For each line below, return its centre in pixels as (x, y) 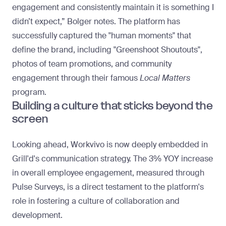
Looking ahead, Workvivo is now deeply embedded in (110, 145)
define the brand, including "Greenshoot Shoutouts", (107, 50)
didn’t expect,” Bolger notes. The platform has (96, 22)
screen (30, 119)
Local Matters (165, 78)
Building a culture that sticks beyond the (112, 106)
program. (29, 92)
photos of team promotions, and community (92, 64)
